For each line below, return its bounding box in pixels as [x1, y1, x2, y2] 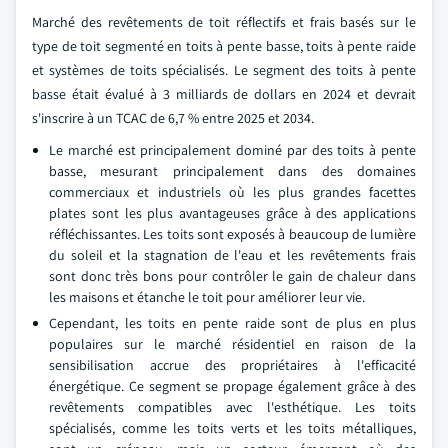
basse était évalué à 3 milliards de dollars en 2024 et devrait [32, 85, 416, 103]
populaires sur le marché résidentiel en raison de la [49, 335, 416, 353]
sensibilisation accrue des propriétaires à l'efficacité [49, 356, 416, 374]
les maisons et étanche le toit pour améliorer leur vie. [49, 288, 365, 306]
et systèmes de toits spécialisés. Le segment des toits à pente [32, 61, 416, 79]
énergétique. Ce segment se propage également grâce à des [49, 377, 416, 395]
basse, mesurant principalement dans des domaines [49, 162, 416, 180]
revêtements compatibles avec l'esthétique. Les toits [49, 398, 416, 416]
